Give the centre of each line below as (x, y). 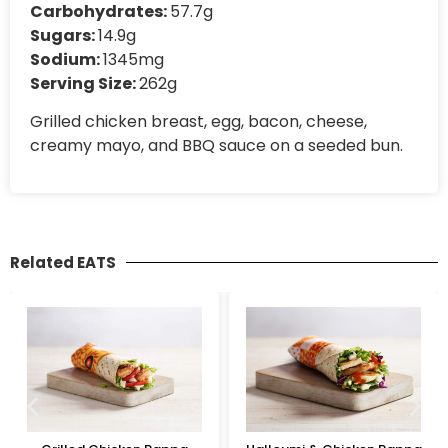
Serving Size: (84, 83)
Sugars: (64, 35)
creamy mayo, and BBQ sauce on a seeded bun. (216, 146)
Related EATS (63, 262)
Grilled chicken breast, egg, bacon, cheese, (198, 122)
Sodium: (66, 59)
